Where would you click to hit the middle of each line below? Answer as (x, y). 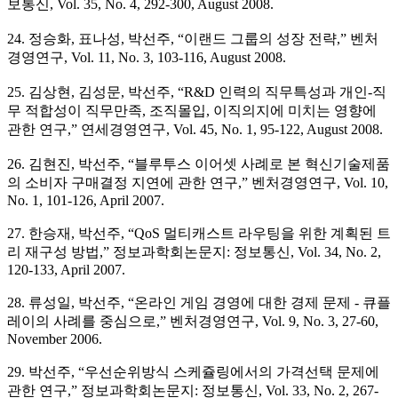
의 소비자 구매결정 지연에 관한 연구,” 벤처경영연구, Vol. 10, (198, 183)
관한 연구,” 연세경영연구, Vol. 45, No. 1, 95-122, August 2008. (195, 130)
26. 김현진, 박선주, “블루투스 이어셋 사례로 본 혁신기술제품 (199, 164)
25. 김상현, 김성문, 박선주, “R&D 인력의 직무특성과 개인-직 (197, 92)
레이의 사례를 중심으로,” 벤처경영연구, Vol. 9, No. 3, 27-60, (193, 322)
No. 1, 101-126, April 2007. (86, 201)
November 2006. (55, 339)
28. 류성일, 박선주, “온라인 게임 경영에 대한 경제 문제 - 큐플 (199, 303)
